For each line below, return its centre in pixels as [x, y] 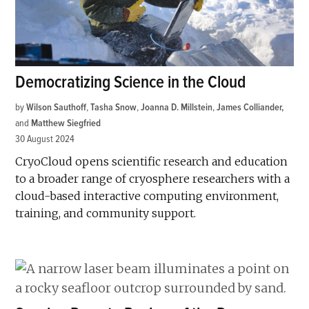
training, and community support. [106, 213]
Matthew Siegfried [66, 123]
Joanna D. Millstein [177, 108]
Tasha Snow [114, 108]
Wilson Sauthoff [57, 108]
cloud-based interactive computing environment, [147, 196]
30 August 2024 [45, 139]
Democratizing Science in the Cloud [131, 83]
